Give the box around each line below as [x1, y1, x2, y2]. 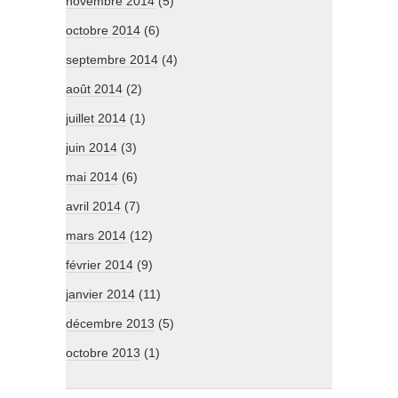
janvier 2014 [66, 287, 135, 302]
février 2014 [66, 258, 133, 273]
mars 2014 [66, 228, 126, 243]
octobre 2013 [66, 346, 140, 361]
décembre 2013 [66, 316, 155, 331]
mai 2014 [66, 170, 118, 185]
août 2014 [66, 82, 123, 97]
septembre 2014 [66, 52, 158, 68]
